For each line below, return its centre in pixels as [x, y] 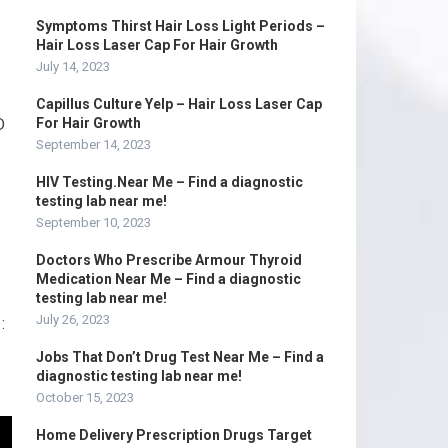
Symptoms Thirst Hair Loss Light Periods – [180, 26]
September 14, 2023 [93, 144]
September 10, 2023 [93, 222]
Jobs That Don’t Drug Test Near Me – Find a [180, 357]
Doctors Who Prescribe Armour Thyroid [169, 260]
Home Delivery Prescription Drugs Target [174, 435]
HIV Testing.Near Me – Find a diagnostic [169, 182]
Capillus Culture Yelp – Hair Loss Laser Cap [179, 104]
